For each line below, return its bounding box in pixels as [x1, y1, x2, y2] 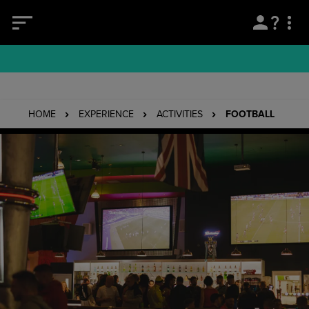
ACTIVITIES [156, 107, 203, 121]
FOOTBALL [225, 107, 275, 121]
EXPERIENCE [78, 107, 134, 121]
